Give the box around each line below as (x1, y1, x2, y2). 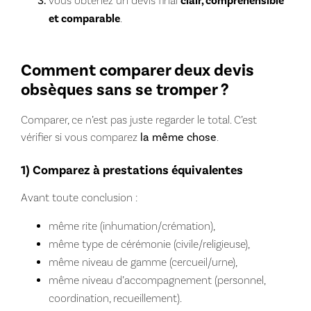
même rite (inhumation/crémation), (48, 219, 215, 233)
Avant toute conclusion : (20, 190, 137, 204)
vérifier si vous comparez (20, 130, 140, 144)
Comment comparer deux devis (20, 59, 254, 81)
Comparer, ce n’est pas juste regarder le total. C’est (20, 112, 257, 126)
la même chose (140, 130, 217, 144)
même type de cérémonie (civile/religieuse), (48, 237, 250, 251)
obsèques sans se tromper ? (20, 78, 228, 101)
